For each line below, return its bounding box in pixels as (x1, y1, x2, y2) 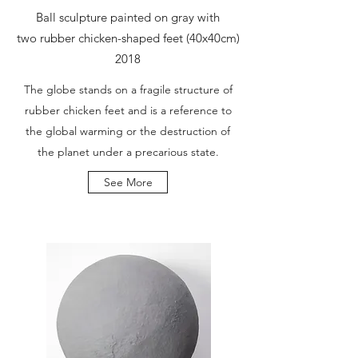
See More (103, 175, 153, 189)
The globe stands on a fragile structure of (23, 82, 233, 97)
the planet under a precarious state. (37, 145, 219, 159)
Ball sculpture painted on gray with (36, 10, 220, 25)
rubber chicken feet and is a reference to (24, 103, 232, 117)
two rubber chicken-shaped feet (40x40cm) (16, 30, 240, 46)
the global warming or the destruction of (26, 124, 230, 138)
